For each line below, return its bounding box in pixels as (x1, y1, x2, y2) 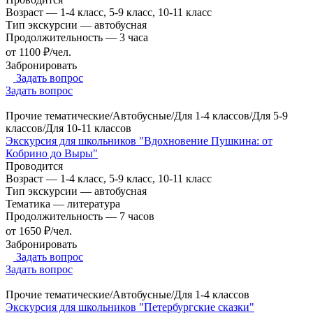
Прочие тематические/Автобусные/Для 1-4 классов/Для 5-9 (6, 109, 288, 122)
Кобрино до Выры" (6, 147, 98, 159)
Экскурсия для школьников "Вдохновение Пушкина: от (6, 134, 272, 147)
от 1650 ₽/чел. (6, 224, 72, 237)
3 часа (119, 31, 148, 43)
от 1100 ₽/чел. (6, 45, 71, 58)
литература (67, 197, 120, 210)
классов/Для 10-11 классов (6, 122, 131, 134)
